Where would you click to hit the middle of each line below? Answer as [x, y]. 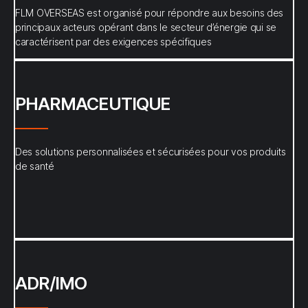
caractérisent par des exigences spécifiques [113, 42]
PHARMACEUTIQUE [93, 104]
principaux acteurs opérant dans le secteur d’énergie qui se [146, 27]
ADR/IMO [51, 283]
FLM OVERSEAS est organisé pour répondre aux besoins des [150, 13]
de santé [35, 166]
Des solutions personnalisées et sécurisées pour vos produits [151, 152]
